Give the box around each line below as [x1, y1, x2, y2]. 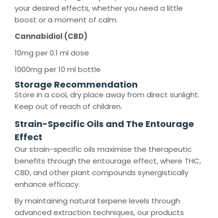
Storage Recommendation [15, 78, 138, 91]
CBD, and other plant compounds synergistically [15, 167, 188, 178]
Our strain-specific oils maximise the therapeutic [15, 144, 192, 155]
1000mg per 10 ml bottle [15, 64, 101, 75]
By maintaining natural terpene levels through [15, 196, 180, 206]
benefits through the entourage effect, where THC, [15, 156, 201, 166]
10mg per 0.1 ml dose [15, 48, 89, 58]
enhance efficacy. [15, 179, 80, 190]
